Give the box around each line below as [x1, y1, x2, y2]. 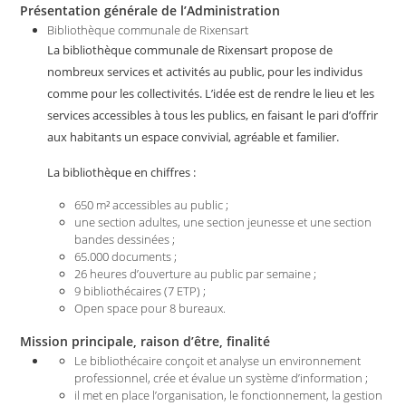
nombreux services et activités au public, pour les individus [47, 63, 363, 80]
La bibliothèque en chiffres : [47, 164, 197, 180]
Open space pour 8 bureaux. [74, 300, 227, 316]
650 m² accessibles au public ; [74, 197, 229, 213]
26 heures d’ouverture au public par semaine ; [74, 266, 317, 282]
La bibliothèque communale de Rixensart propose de [47, 42, 333, 58]
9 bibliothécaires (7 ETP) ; [74, 283, 207, 299]
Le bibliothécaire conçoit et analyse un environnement [74, 353, 362, 369]
